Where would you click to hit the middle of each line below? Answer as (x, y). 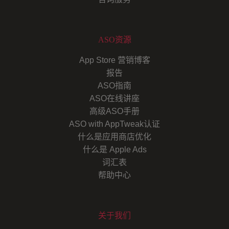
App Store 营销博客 (114, 60)
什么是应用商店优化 (114, 136)
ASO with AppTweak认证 (114, 124)
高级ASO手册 (114, 111)
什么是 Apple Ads (114, 149)
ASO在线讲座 (114, 98)
